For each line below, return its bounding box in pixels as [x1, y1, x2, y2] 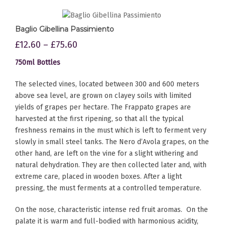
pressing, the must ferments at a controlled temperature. [15, 184, 201, 193]
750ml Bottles [15, 58, 60, 67]
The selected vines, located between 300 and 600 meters [15, 80, 199, 89]
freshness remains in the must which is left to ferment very [15, 126, 206, 135]
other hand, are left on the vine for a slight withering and [15, 149, 198, 158]
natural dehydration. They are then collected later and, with [15, 161, 206, 170]
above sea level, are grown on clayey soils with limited [15, 91, 191, 100]
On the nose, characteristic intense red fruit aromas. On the [15, 205, 208, 214]
